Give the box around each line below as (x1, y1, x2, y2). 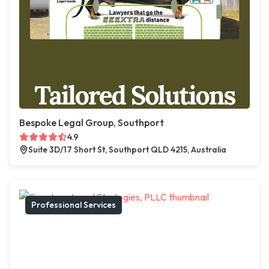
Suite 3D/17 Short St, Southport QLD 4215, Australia (28, 144, 226, 155)
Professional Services (31, 199, 116, 210)
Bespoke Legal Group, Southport (19, 116, 164, 128)
